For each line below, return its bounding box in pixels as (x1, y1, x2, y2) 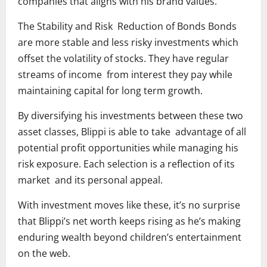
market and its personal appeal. (18, 173, 163, 187)
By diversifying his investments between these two (18, 108, 243, 122)
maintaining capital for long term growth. (18, 83, 203, 97)
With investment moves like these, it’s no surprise (18, 198, 245, 212)
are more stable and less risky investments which (18, 35, 238, 49)
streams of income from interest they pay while (18, 67, 232, 81)
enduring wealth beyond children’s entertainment (18, 230, 241, 244)
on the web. (18, 246, 70, 260)
